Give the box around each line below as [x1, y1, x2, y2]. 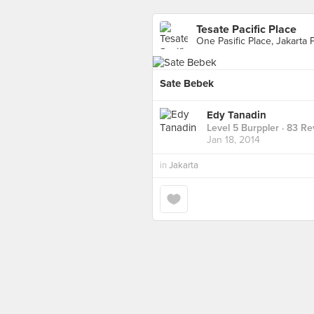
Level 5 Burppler [207, 122, 279, 135]
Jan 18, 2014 [207, 134, 260, 146]
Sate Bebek [160, 77, 214, 90]
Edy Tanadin [207, 109, 266, 122]
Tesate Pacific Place [196, 22, 296, 36]
